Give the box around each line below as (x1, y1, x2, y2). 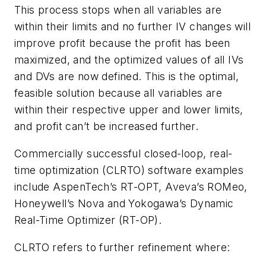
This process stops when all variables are (14, 4, 222, 17)
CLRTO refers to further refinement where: (14, 240, 230, 254)
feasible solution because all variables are (14, 87, 223, 100)
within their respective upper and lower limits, (14, 103, 243, 116)
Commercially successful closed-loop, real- (14, 147, 233, 160)
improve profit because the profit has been (14, 37, 230, 50)
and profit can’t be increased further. (14, 120, 199, 133)
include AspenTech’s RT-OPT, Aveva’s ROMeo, (14, 180, 248, 193)
